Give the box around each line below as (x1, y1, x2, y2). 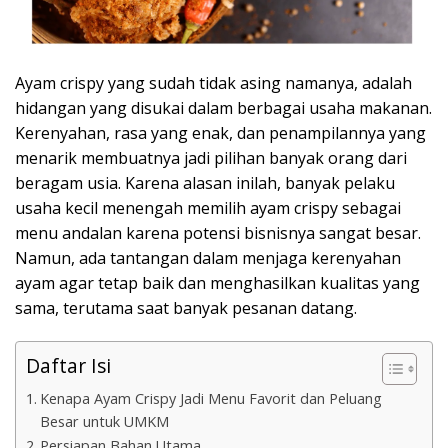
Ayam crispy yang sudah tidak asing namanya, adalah (15, 71, 412, 94)
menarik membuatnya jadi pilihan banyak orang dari (15, 146, 407, 169)
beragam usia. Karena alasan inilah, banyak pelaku (15, 171, 395, 194)
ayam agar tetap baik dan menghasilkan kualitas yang (15, 271, 420, 294)
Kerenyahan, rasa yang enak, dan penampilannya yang (15, 121, 426, 144)
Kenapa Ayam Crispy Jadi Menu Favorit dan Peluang (39, 389, 382, 409)
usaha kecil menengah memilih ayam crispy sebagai (15, 196, 401, 219)
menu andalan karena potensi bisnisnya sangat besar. (15, 221, 421, 244)
